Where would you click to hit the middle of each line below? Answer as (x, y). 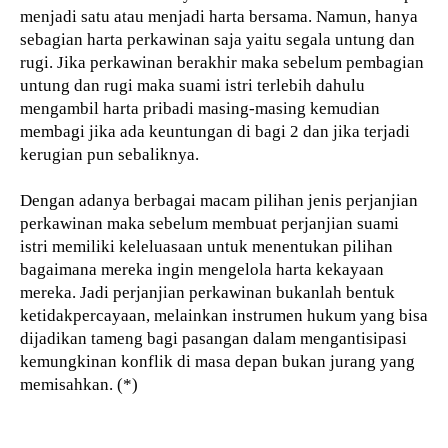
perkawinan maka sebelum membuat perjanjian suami (209, 224)
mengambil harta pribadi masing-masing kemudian (200, 109)
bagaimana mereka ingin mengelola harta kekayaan (202, 270)
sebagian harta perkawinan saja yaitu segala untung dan (217, 40)
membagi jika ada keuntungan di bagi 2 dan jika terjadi (215, 132)
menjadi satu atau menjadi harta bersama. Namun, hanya (219, 17)
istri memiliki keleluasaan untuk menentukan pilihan (206, 247)
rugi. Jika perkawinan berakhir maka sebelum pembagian (222, 63)
